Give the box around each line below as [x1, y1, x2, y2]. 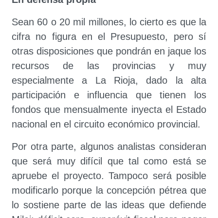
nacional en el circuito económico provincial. [12, 119, 200, 129]
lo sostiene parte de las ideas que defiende [12, 200, 206, 210]
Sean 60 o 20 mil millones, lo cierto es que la [12, 17, 206, 27]
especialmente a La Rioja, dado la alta [12, 75, 206, 86]
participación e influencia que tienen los [12, 90, 206, 100]
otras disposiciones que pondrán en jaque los [12, 46, 206, 56]
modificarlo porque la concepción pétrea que [12, 185, 206, 196]
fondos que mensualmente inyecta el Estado [12, 104, 206, 115]
